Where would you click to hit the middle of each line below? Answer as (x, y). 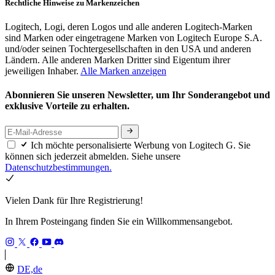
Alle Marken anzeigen (123, 71)
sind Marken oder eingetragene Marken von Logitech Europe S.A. (134, 37)
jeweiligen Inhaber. (43, 71)
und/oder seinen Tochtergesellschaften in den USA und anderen (128, 48)
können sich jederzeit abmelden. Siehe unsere (93, 156)
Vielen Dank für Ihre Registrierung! (74, 200)
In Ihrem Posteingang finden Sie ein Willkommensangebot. (119, 221)
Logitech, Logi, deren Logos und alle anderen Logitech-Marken (129, 26)
